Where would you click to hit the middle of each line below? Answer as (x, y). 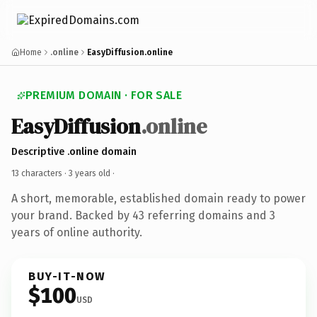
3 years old (90, 173)
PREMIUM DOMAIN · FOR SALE (104, 95)
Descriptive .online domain (74, 151)
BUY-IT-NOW (67, 276)
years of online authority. (77, 232)
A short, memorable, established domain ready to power (158, 198)
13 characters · (40, 173)
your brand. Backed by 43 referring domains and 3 (143, 215)
